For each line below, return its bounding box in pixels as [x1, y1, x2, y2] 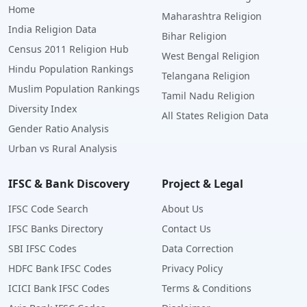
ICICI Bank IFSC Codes [8, 282, 110, 295]
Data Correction [162, 242, 234, 256]
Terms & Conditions [162, 282, 251, 295]
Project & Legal [162, 176, 243, 192]
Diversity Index [8, 102, 77, 116]
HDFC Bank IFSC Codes [8, 262, 112, 275]
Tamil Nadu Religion [162, 89, 255, 103]
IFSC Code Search [8, 202, 88, 216]
